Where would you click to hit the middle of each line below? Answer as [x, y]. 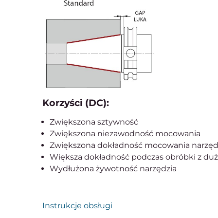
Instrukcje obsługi [77, 206]
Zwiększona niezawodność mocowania [125, 134]
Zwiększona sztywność [94, 122]
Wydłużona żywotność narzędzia [113, 169]
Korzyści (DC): [76, 103]
